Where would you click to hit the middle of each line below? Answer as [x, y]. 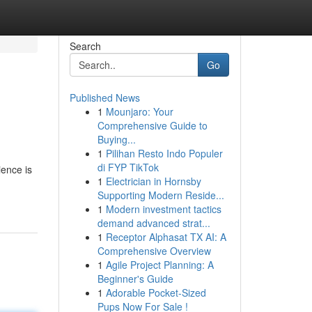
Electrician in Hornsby [153, 181]
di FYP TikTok [128, 167]
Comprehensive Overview [154, 251]
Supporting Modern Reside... [161, 195]
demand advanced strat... [154, 223]
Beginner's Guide [135, 279]
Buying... [116, 139]
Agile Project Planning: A [159, 265]
